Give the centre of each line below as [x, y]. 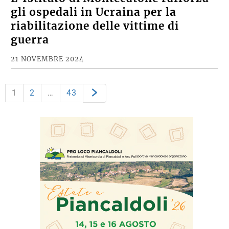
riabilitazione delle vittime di [95, 26]
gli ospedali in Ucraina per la [94, 13]
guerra [30, 40]
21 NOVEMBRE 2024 [48, 59]
